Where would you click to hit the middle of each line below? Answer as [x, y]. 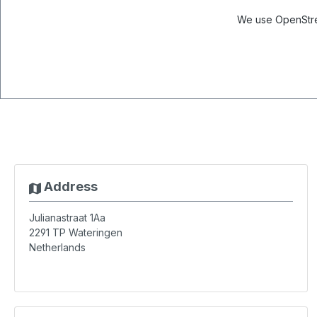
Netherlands [57, 247]
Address [69, 186]
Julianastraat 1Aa [67, 218]
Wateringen [96, 232]
